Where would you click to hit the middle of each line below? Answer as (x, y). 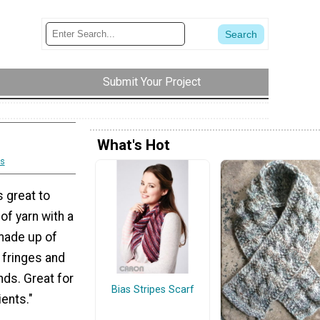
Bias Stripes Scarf (152, 289)
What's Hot (134, 145)
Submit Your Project (152, 82)
